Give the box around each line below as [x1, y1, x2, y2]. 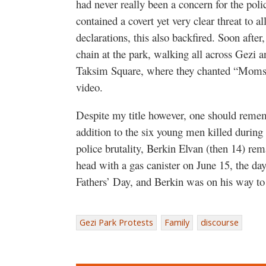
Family [164, 216, 189, 228]
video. [76, 79, 103, 94]
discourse [201, 216, 239, 228]
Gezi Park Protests [80, 216, 153, 228]
